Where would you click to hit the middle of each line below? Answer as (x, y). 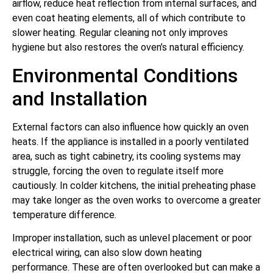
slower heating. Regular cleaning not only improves (120, 33)
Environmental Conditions (125, 75)
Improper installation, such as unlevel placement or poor (132, 238)
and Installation (80, 98)
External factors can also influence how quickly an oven (130, 127)
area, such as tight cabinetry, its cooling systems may (126, 156)
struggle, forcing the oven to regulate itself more (118, 171)
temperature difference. (64, 214)
